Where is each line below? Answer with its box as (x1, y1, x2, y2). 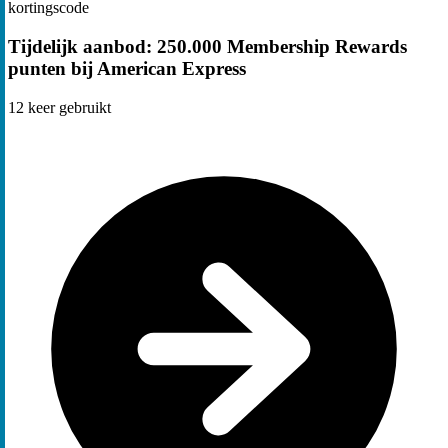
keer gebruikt (24, 98, 111, 116)
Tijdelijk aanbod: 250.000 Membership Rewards (8, 35, 407, 57)
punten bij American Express (8, 57, 246, 79)
